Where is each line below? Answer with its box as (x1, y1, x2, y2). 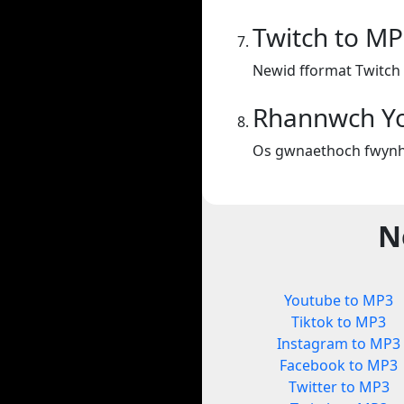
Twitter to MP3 (288, 377, 390, 398)
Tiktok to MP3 (291, 312, 387, 333)
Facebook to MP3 (280, 355, 399, 376)
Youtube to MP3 (284, 290, 394, 311)
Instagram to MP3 (277, 334, 401, 354)
